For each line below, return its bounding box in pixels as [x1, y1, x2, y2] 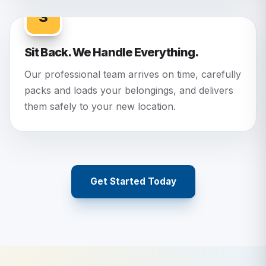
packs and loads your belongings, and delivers [24, 84, 233, 97]
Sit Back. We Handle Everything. [24, 45, 199, 60]
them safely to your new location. [24, 100, 176, 113]
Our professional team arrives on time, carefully [24, 68, 241, 81]
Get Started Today [90, 176, 176, 188]
